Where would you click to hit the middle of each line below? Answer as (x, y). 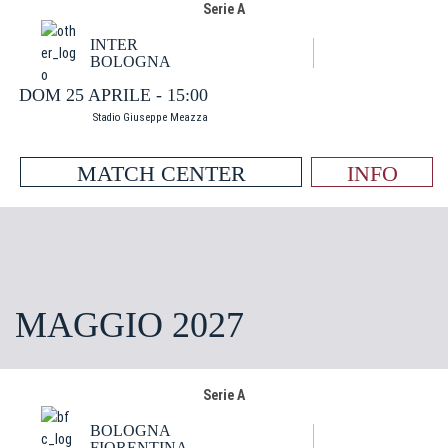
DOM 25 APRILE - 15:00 (113, 95)
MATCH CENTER (161, 173)
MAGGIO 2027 (129, 325)
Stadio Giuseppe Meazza (150, 117)
